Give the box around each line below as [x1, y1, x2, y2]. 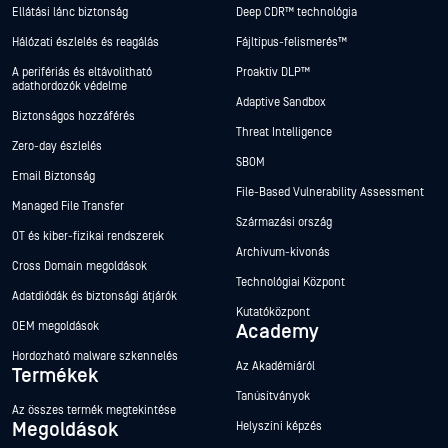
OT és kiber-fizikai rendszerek [12, 229, 164, 243]
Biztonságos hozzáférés [12, 109, 135, 123]
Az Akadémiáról [236, 359, 315, 373]
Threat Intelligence [236, 125, 332, 139]
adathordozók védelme [12, 79, 127, 93]
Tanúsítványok [236, 389, 310, 403]
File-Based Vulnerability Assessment [236, 185, 424, 199]
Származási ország [236, 215, 332, 229]
